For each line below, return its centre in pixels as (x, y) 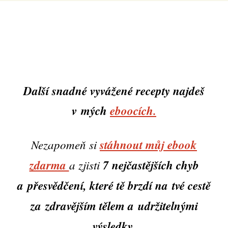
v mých (91, 110)
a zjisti (84, 165)
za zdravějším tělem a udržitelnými (114, 206)
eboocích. (133, 110)
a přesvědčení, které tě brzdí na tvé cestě (114, 186)
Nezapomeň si (65, 145)
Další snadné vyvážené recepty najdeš (114, 90)
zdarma (49, 165)
